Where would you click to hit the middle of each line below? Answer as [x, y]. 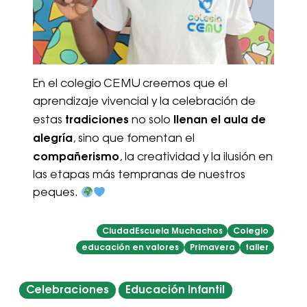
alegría [53, 138]
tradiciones [97, 120]
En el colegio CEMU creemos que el [130, 84]
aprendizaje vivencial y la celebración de [144, 102]
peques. [57, 193]
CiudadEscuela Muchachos [162, 231]
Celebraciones [68, 290]
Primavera [212, 247]
